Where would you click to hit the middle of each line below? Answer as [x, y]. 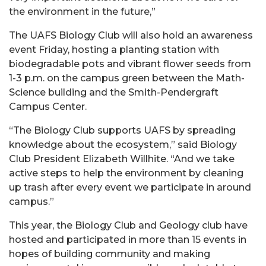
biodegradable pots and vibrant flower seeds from [130, 64]
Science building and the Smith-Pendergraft [114, 92]
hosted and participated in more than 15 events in [128, 239]
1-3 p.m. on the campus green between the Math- [127, 78]
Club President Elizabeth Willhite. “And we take [122, 159]
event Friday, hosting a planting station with [114, 49]
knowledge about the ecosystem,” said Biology [123, 144]
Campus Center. [48, 106]
